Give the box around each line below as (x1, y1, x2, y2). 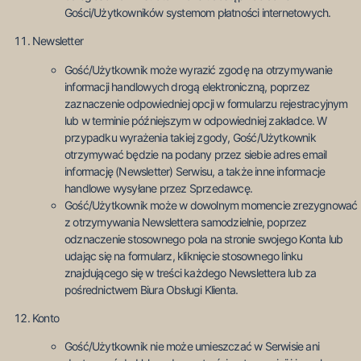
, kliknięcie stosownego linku (172, 248, 303, 263)
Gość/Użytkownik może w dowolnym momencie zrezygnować (64, 197, 358, 212)
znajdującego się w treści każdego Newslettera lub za (64, 265, 317, 280)
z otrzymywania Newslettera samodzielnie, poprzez (64, 214, 307, 229)
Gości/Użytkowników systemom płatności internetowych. (64, 5, 331, 19)
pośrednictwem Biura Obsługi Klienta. (64, 282, 239, 297)
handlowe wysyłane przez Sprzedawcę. (64, 180, 252, 195)
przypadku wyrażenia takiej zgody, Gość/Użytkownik (64, 130, 316, 144)
